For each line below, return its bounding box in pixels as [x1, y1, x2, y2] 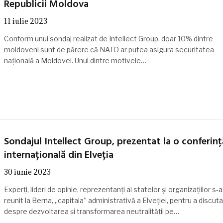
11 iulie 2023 [3, 16, 47, 26]
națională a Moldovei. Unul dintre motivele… [3, 56, 146, 65]
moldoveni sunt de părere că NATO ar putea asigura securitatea [3, 45, 214, 54]
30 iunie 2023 [3, 167, 51, 177]
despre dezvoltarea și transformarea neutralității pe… [3, 207, 179, 216]
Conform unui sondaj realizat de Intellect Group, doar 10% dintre [3, 34, 213, 43]
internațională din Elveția [3, 147, 113, 164]
